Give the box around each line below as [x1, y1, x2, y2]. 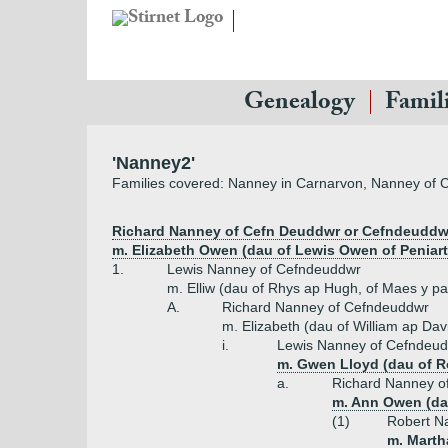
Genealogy [244, 84, 355, 125]
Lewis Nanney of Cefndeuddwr [167, 261, 361, 277]
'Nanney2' [112, 153, 195, 173]
